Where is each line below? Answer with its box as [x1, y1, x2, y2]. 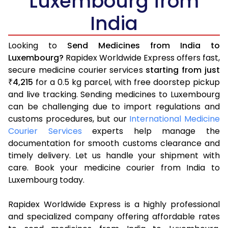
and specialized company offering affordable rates [8, 210, 220, 222]
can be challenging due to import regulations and [8, 100, 220, 112]
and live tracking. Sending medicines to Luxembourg [8, 88, 220, 100]
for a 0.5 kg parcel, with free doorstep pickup [33, 76, 220, 88]
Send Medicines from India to [67, 39, 220, 51]
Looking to [8, 39, 67, 51]
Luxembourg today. [8, 174, 84, 186]
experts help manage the [81, 125, 220, 137]
